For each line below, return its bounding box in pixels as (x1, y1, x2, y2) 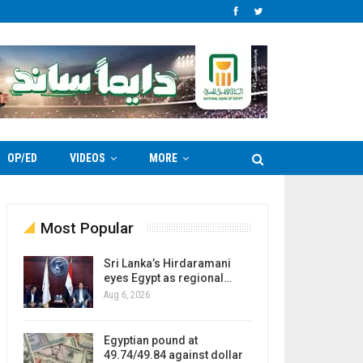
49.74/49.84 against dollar (103, 348, 243, 361)
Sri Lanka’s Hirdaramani (103, 257, 231, 270)
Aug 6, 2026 (103, 289, 150, 301)
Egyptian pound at (103, 333, 198, 347)
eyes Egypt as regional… (103, 271, 232, 284)
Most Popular (40, 219, 134, 237)
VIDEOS (70, 152, 105, 164)
